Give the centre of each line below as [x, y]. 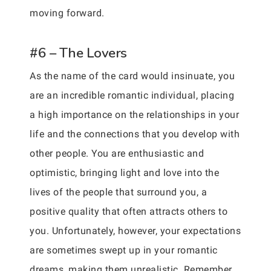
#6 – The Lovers [78, 53]
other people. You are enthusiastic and [117, 153]
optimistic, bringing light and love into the [124, 172]
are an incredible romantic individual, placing [132, 95]
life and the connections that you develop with [135, 134]
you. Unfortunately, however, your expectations [135, 230]
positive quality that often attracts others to [129, 211]
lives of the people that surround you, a [118, 192]
